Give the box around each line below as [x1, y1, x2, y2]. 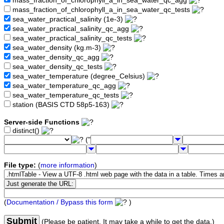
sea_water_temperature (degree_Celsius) [10, 72, 147, 80]
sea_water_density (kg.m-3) [10, 44, 103, 52]
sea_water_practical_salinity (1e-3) [10, 15, 125, 23]
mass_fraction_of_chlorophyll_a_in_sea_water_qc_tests [10, 6, 192, 14]
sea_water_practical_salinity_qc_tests [10, 34, 134, 42]
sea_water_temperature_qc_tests [10, 91, 121, 99]
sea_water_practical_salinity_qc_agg [10, 25, 131, 33]
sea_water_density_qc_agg [10, 53, 101, 61]
